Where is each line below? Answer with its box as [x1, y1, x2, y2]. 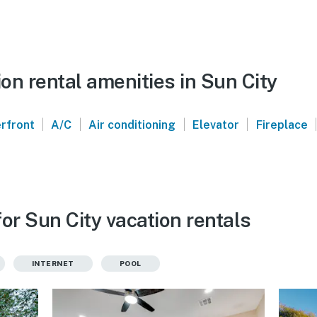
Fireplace [255, 117, 308, 132]
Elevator [192, 117, 239, 132]
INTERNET [31, 258, 74, 267]
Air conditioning [88, 117, 176, 132]
